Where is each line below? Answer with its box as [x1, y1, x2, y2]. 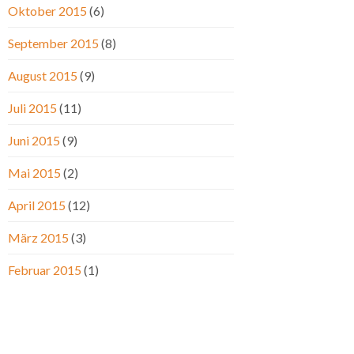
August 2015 [8, 68, 77, 84]
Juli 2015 [8, 100, 57, 116]
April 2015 [8, 198, 66, 213]
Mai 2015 [8, 165, 61, 181]
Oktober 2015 [8, 3, 87, 19]
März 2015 [8, 230, 69, 246]
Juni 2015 [8, 133, 60, 149]
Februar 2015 [8, 262, 81, 278]
